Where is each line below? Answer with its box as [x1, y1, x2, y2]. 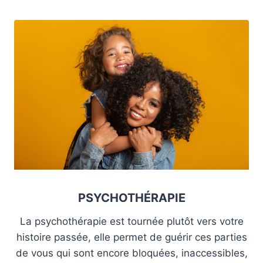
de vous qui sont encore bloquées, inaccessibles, [15, 247, 248, 259]
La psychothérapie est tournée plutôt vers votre [19, 215, 244, 227]
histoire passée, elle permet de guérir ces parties [16, 231, 247, 243]
